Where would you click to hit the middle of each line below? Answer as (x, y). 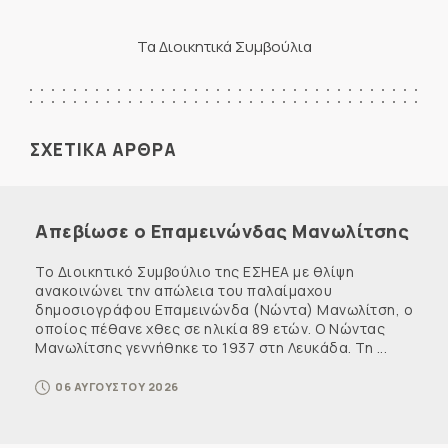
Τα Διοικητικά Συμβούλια (224, 46)
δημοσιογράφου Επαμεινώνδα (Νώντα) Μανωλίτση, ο (224, 309)
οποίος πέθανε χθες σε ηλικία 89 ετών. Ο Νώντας (210, 328)
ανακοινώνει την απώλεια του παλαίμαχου (183, 290)
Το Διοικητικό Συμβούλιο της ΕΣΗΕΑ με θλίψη (194, 271)
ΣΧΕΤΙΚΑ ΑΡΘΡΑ (103, 149)
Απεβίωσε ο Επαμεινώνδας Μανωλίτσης (222, 230)
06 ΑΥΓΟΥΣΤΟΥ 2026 (117, 386)
